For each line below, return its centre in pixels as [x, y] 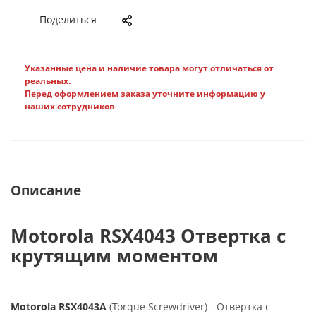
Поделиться [68, 19]
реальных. [48, 81]
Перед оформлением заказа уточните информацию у [145, 93]
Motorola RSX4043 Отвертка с [148, 236]
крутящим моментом [114, 255]
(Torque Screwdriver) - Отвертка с [188, 306]
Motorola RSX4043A [59, 306]
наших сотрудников [70, 106]
